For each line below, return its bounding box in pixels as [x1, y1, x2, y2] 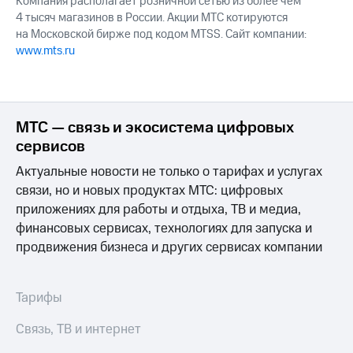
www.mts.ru [16, 43, 75, 60]
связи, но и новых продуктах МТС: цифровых [16, 181, 283, 201]
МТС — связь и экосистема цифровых [16, 117, 294, 139]
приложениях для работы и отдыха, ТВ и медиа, [16, 200, 301, 220]
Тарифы [16, 288, 62, 308]
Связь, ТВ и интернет [16, 320, 141, 340]
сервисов [16, 136, 85, 158]
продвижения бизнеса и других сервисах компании [16, 238, 322, 258]
